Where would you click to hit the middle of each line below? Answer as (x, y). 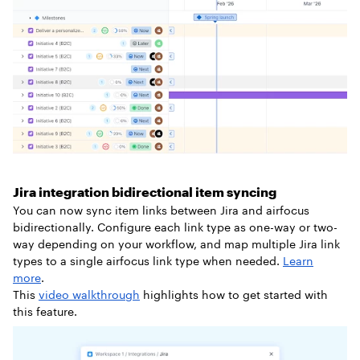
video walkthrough (89, 294)
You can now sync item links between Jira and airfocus (161, 210)
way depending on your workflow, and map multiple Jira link (176, 243)
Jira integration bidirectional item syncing (145, 191)
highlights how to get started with (234, 294)
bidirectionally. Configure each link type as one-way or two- (175, 227)
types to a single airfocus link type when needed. (148, 260)
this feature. (45, 311)
